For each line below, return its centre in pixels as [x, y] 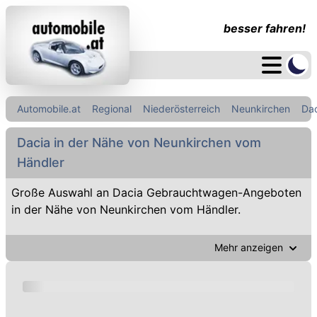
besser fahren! [265, 28]
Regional [112, 109]
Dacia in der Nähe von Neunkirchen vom [139, 143]
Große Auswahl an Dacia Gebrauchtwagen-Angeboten [156, 192]
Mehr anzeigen [249, 247]
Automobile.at [49, 109]
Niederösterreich [181, 109]
